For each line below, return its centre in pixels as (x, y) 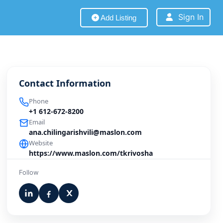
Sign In (191, 17)
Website (41, 143)
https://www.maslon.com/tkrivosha (91, 153)
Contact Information (65, 83)
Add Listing (117, 18)
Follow (29, 172)
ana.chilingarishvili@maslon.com (86, 132)
